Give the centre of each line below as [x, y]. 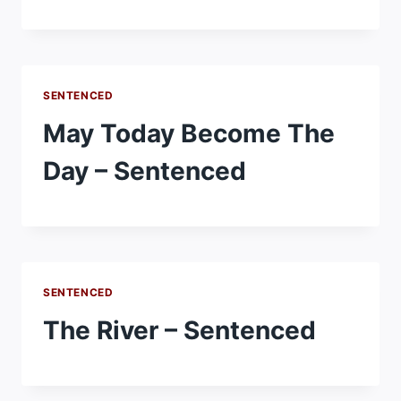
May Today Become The [189, 134]
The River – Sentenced [179, 331]
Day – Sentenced [145, 171]
